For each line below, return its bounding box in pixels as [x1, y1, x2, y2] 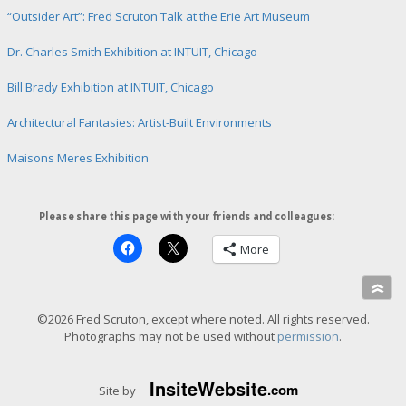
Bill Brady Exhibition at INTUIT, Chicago [7, 79, 214, 96]
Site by [99, 382, 140, 399]
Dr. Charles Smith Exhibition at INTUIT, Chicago [7, 43, 257, 61]
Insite [150, 374, 198, 401]
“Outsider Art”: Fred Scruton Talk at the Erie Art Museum [7, 8, 310, 25]
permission [277, 327, 339, 344]
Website [198, 374, 268, 401]
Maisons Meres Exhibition [7, 150, 149, 167]
